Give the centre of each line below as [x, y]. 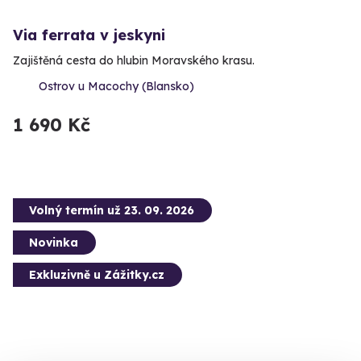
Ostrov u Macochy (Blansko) [116, 87]
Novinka [54, 243]
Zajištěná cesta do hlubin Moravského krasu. [134, 61]
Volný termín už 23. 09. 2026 [112, 211]
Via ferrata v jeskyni [89, 35]
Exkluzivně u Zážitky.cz [97, 275]
